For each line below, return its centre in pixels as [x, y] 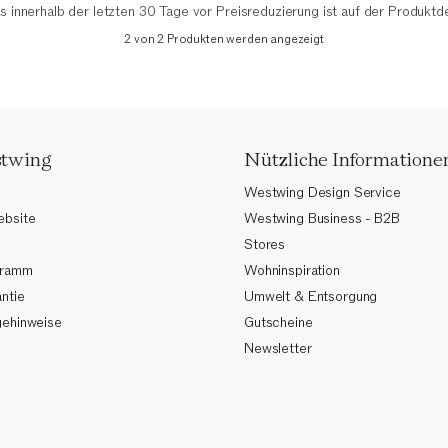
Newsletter [278, 349]
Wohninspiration [292, 271]
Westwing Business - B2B [322, 219]
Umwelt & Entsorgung [311, 297]
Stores [265, 245]
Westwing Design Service [322, 193]
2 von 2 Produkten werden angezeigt [224, 39]
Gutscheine [278, 323]
